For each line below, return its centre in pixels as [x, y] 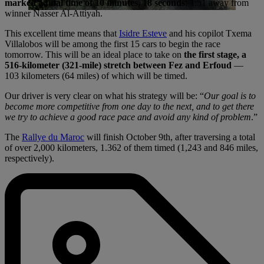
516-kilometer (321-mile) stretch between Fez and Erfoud [118, 65]
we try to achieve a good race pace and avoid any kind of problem [128, 117]
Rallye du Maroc [53, 137]
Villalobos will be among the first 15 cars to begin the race [113, 44]
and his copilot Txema [209, 33]
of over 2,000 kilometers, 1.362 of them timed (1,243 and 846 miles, [131, 147]
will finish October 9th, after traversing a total [170, 137]
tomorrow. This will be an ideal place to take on [94, 54]
